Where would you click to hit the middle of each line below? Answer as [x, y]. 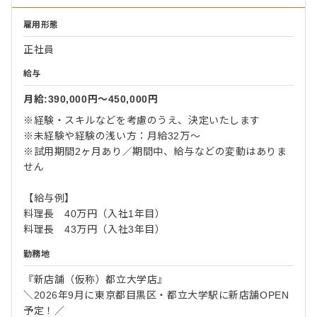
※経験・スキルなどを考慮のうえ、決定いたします [142, 120]
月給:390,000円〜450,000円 [91, 99]
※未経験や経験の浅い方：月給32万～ [117, 136]
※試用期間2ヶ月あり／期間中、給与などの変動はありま [155, 151]
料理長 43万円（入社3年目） [94, 229]
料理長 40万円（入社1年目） [99, 213]
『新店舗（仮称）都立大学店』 [96, 279]
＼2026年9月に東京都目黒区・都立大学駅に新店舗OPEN [156, 295]
